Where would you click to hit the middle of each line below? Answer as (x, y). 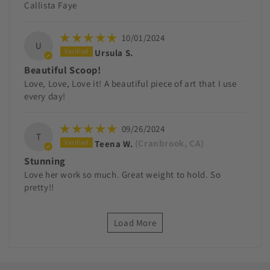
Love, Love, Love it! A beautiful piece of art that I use (130, 83)
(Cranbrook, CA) (169, 143)
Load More (135, 222)
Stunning (45, 161)
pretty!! (39, 187)
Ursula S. (114, 52)
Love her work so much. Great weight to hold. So (123, 174)
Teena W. (114, 143)
